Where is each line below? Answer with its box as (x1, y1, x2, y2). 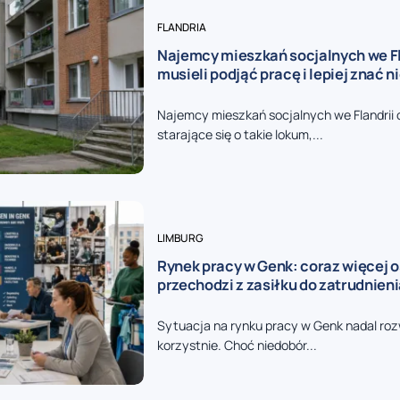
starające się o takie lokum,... (156, 125, 323, 143)
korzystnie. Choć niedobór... (156, 337, 317, 354)
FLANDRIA (156, 20, 206, 35)
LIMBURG (156, 230, 204, 246)
